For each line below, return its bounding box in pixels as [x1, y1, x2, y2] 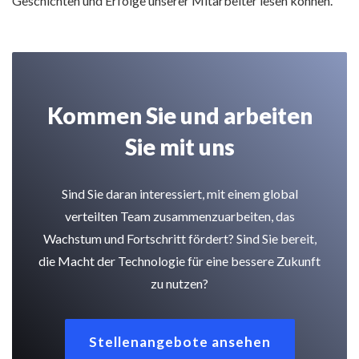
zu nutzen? [151, 276, 208, 292]
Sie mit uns [124, 133, 235, 161]
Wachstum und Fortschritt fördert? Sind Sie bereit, [42, 231, 317, 247]
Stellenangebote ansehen [88, 333, 271, 351]
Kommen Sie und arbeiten [46, 102, 313, 130]
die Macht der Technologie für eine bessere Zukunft [38, 253, 321, 269]
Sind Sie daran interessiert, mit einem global [61, 186, 298, 202]
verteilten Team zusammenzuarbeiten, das [64, 208, 295, 224]
